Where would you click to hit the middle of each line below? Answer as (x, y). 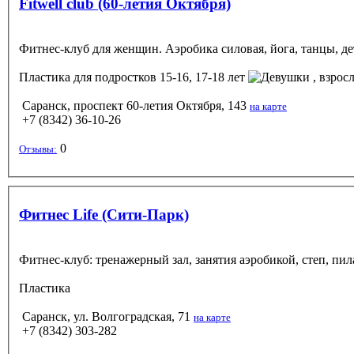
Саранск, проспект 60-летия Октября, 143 (134, 105)
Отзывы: (38, 149)
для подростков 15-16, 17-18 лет (159, 77)
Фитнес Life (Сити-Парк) (104, 214)
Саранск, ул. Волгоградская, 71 (106, 316)
